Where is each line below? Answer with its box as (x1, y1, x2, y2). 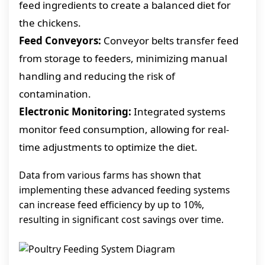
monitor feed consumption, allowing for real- (19, 122, 229, 136)
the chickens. (19, 16, 81, 30)
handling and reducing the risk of (19, 69, 175, 83)
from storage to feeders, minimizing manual (19, 51, 227, 65)
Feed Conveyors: (19, 34, 101, 47)
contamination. (19, 87, 91, 101)
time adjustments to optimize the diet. (19, 140, 198, 154)
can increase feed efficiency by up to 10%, (19, 198, 204, 211)
